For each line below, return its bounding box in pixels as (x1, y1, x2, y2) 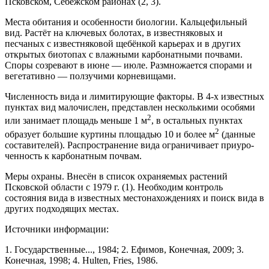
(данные (219, 129, 255, 139)
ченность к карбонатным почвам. (5, 151, 142, 161)
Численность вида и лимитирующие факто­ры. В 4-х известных (5, 91, 264, 102)
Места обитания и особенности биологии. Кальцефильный (5, 17, 247, 28)
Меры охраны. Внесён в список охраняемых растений (5, 171, 228, 181)
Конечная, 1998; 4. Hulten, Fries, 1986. (5, 255, 158, 265)
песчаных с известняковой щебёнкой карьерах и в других (5, 38, 241, 49)
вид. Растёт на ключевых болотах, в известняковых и (5, 28, 223, 38)
